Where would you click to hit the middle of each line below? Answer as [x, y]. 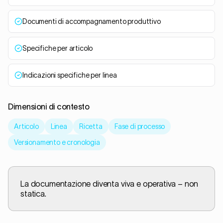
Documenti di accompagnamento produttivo [92, 21]
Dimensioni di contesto [49, 107]
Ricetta [91, 126]
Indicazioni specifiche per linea [70, 75]
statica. [33, 194]
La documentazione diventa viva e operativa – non [110, 184]
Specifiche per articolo [58, 48]
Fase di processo [140, 126]
